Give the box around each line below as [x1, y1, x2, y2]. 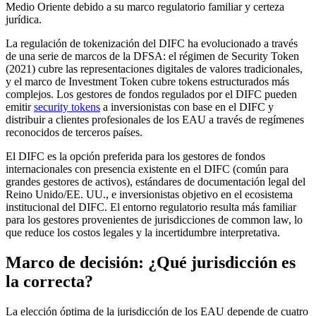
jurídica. [6, 13, 42, 26]
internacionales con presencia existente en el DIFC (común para [6, 163, 288, 176]
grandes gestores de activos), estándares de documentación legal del [6, 176, 305, 188]
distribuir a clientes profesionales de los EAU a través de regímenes [6, 114, 304, 126]
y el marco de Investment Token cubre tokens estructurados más [6, 75, 289, 88]
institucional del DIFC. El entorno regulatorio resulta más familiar [6, 201, 296, 214]
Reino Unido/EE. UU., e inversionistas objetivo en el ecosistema [6, 188, 293, 201]
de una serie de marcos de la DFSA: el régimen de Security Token [6, 50, 299, 63]
